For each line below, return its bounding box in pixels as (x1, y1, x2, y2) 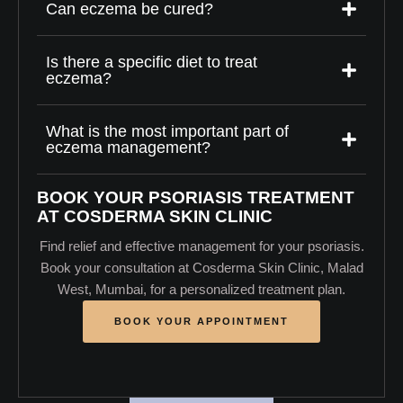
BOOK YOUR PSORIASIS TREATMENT (37, 187, 354, 207)
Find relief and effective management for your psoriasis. (39, 237, 364, 254)
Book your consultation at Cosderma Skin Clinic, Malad (40, 259, 363, 275)
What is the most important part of (46, 121, 289, 140)
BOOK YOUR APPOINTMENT (114, 315, 289, 327)
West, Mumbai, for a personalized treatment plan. (58, 281, 345, 297)
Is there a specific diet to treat (46, 52, 257, 71)
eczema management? (46, 138, 210, 157)
